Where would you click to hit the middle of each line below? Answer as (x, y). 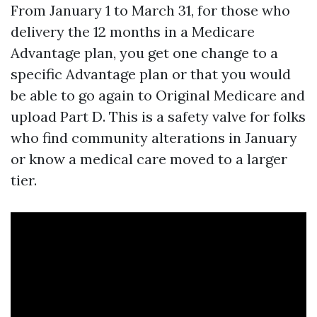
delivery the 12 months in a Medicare (133, 31)
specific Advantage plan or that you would (151, 74)
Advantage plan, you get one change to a (144, 53)
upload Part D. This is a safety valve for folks (158, 116)
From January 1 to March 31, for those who (150, 10)
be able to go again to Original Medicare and (158, 95)
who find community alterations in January (154, 138)
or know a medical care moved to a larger (149, 159)
